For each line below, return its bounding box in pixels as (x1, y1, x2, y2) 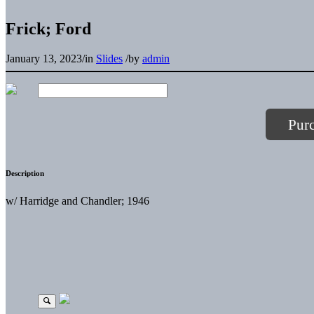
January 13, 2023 (6, 52, 82, 64)
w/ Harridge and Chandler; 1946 (6, 194, 149, 207)
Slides (96, 52, 123, 64)
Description (6, 168, 44, 177)
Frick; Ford (6, 19, 91, 38)
